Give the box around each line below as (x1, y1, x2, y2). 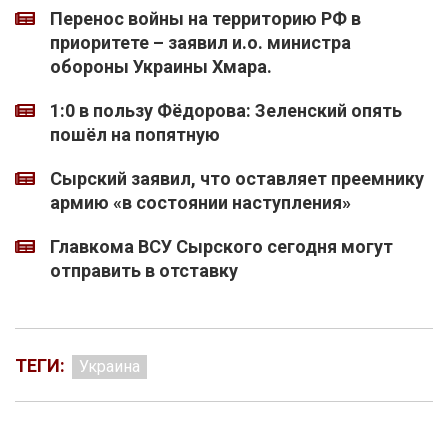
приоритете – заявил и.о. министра (50, 32, 351, 54)
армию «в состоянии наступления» (50, 192, 351, 214)
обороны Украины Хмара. (50, 56, 272, 78)
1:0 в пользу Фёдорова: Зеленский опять (50, 100, 402, 122)
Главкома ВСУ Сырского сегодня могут (50, 236, 393, 258)
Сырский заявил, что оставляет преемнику (50, 168, 424, 190)
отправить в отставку (50, 260, 238, 282)
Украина (79, 357, 140, 377)
